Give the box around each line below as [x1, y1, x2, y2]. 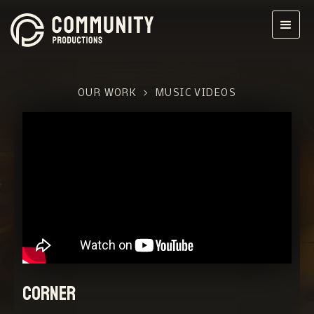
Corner [22, 275, 76, 311]
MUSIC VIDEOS [155, 88, 237, 99]
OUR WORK [77, 88, 137, 99]
